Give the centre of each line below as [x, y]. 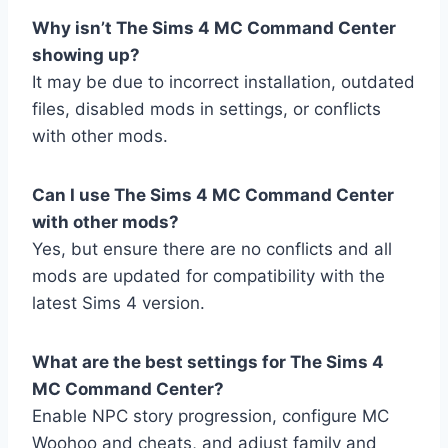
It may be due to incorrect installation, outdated [223, 82]
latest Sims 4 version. [118, 303]
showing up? [86, 55]
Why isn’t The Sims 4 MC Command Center [214, 28]
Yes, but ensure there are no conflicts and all [212, 249]
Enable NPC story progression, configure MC [210, 416]
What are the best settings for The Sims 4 [208, 362]
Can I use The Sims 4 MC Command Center [213, 195]
